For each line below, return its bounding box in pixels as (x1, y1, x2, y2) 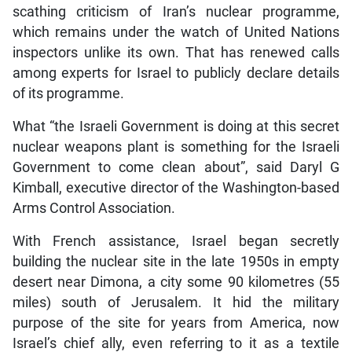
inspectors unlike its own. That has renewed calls (12, 45, 340, 61)
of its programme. (12, 86, 124, 102)
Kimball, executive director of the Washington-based (12, 180, 340, 196)
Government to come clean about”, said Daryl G (12, 159, 340, 176)
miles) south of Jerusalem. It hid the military (12, 295, 340, 311)
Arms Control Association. (12, 200, 175, 217)
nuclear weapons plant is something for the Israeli (12, 139, 340, 156)
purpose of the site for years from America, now (12, 315, 340, 332)
